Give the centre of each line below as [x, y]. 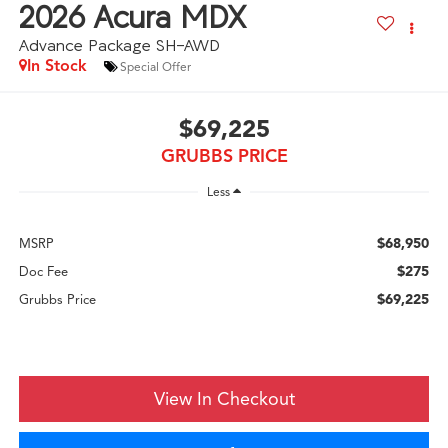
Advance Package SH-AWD [119, 45]
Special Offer [155, 66]
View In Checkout [224, 399]
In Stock [56, 66]
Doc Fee [43, 272]
